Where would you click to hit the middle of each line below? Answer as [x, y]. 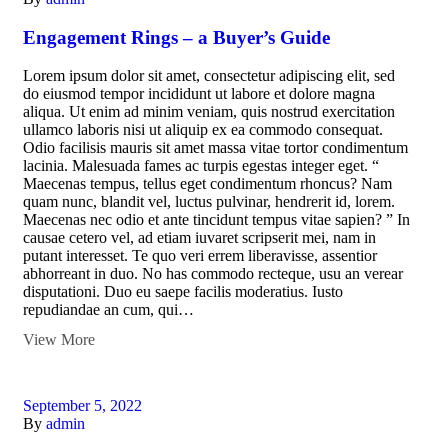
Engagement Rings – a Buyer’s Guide [176, 37]
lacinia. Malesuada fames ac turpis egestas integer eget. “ [201, 166]
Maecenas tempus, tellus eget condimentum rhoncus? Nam [207, 184]
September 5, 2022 [82, 406]
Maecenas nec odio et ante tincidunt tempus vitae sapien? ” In [216, 220]
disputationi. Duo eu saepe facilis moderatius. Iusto [183, 292]
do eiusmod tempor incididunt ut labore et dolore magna [199, 94]
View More [59, 340]
